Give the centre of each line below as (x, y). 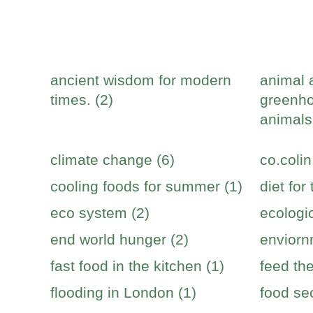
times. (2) (82, 100)
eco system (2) (100, 213)
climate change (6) (112, 160)
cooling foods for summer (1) (146, 186)
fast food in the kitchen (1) (137, 266)
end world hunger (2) (119, 239)
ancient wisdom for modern (141, 80)
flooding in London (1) (123, 292)
